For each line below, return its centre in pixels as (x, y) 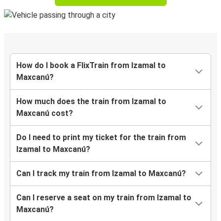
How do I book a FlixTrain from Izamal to (91, 65)
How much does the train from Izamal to (91, 101)
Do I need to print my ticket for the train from (101, 137)
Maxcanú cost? (45, 113)
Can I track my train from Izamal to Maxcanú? (101, 173)
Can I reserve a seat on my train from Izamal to (104, 197)
